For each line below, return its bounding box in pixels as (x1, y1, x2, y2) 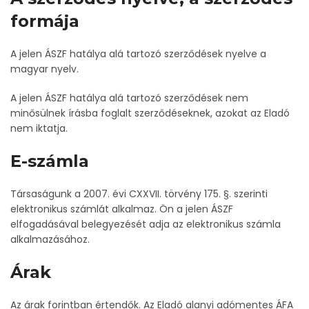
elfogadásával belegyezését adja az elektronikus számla (10, 217, 281, 231)
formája (10, 11, 79, 31)
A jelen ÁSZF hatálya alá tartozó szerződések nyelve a (10, 47, 266, 61)
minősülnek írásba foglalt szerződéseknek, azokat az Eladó (10, 106, 290, 120)
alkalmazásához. (10, 232, 90, 246)
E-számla (10, 151, 89, 171)
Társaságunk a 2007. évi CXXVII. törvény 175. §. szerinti (10, 187, 268, 201)
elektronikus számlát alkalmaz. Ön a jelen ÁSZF (10, 202, 233, 216)
